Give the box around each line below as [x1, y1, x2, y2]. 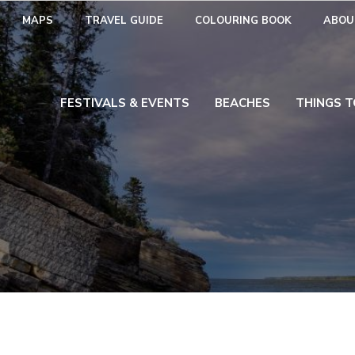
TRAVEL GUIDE [85, 13, 163, 28]
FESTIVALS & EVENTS [60, 95, 190, 112]
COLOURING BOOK [195, 13, 292, 28]
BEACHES [215, 95, 271, 112]
